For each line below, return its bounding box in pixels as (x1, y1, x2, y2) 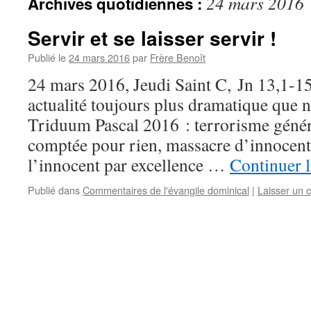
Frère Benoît (150, 50, 205, 65)
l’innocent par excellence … (28, 153, 230, 176)
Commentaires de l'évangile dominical (83, 183, 249, 197)
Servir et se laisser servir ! (28, 24, 276, 52)
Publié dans (28, 183, 80, 197)
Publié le (28, 50, 66, 65)
